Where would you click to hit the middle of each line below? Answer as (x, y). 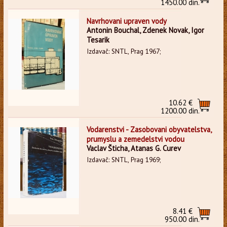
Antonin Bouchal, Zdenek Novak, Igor (145, 30)
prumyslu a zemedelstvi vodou (135, 139)
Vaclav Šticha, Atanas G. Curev (134, 148)
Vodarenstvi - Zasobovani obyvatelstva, (149, 129)
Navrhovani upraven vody (126, 21)
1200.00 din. (180, 110)
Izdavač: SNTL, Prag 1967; (123, 51)
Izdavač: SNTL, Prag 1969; (123, 160)
